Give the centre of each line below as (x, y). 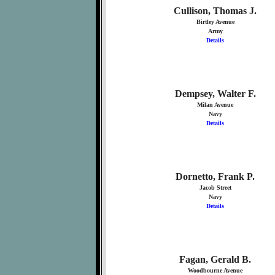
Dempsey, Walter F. (215, 94)
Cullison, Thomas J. (215, 11)
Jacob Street (215, 188)
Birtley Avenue (215, 22)
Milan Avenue (215, 105)
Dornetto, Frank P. (215, 176)
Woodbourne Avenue (215, 270)
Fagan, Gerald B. (215, 259)
